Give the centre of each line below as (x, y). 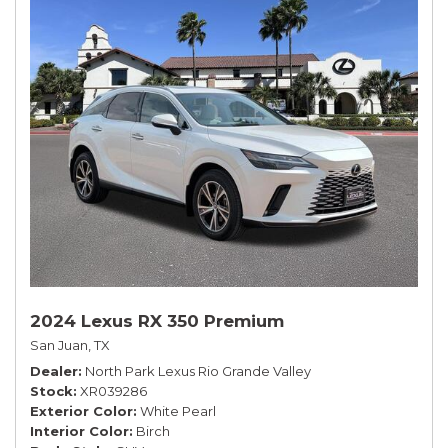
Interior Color (79, 430)
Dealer (54, 370)
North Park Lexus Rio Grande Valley (198, 370)
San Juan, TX (70, 344)
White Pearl (178, 410)
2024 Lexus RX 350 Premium (157, 320)
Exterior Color (81, 410)
